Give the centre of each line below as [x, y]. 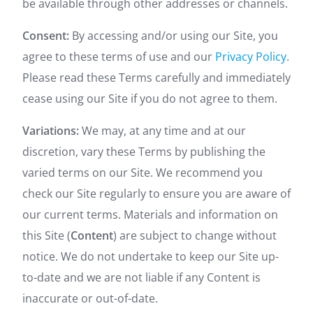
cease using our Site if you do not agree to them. [150, 99]
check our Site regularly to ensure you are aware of [156, 194]
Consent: [46, 36]
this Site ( [46, 235]
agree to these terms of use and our [119, 57]
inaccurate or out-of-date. [90, 298]
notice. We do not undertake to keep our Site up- [151, 256]
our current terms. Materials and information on [150, 214]
